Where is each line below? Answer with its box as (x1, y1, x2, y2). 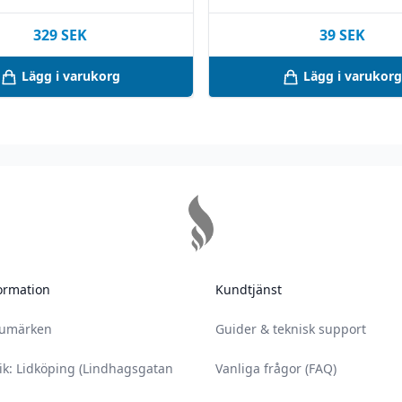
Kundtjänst (215, 281, 282, 299)
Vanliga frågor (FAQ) (215, 360, 336, 378)
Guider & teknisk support (215, 320, 366, 338)
